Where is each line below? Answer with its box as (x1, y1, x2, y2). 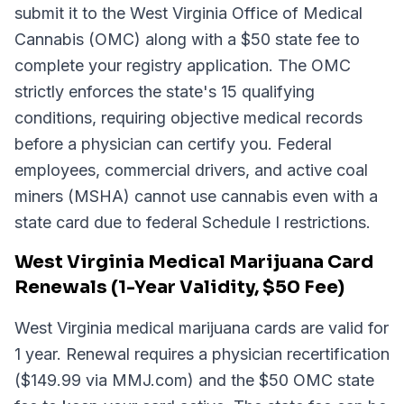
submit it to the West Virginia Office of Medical (14, 4, 363, 23)
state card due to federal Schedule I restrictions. (14, 213, 371, 232)
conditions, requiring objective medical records (14, 108, 363, 127)
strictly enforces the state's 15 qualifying (14, 82, 315, 101)
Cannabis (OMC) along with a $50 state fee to (14, 30, 360, 49)
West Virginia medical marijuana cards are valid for (14, 318, 389, 337)
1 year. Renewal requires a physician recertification (14, 344, 390, 363)
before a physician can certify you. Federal (14, 134, 332, 153)
